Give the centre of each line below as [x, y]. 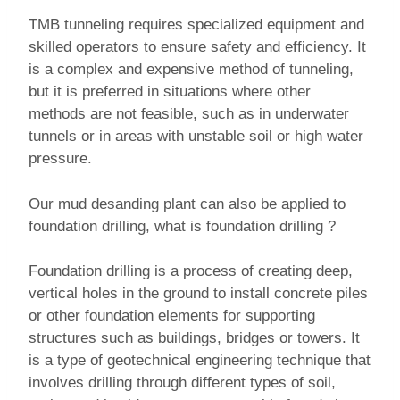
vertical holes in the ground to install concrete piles [198, 294]
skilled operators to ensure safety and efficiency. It [197, 47]
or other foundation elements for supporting [172, 316]
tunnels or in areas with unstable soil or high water [196, 137]
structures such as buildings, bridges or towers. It [194, 338]
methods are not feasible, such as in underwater [189, 114]
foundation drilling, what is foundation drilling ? [182, 226]
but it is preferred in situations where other [170, 92]
